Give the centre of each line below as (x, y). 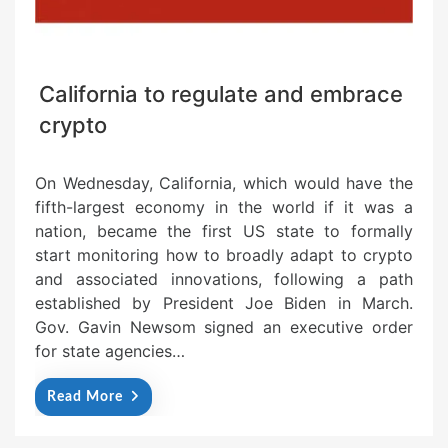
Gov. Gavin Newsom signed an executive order (224, 327)
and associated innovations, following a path (224, 279)
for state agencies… (110, 351)
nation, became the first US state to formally (224, 231)
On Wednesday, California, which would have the (224, 183)
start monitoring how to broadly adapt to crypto (224, 255)
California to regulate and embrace (221, 94)
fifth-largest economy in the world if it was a (224, 207)
